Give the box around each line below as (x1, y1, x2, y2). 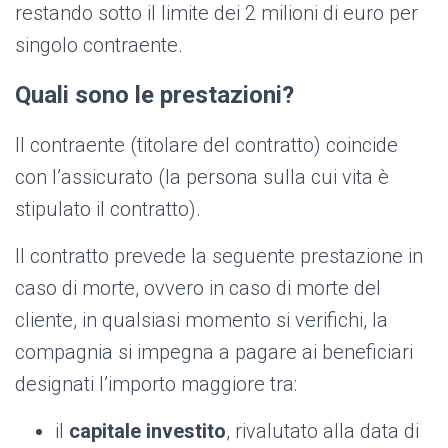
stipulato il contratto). (15, 197, 201, 222)
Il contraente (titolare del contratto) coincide (15, 133, 398, 158)
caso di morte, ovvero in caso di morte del (15, 276, 381, 301)
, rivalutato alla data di (226, 419, 419, 444)
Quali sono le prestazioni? (15, 81, 294, 110)
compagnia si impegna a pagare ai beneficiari (15, 340, 413, 365)
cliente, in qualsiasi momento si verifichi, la (15, 308, 388, 333)
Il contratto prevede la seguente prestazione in (15, 244, 423, 269)
